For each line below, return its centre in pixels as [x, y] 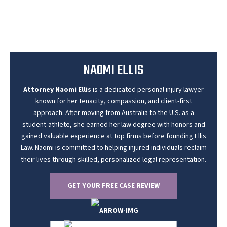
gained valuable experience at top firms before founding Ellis [113, 136]
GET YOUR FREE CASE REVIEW [113, 186]
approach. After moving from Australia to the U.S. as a [113, 113]
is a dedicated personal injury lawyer [147, 89]
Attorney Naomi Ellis [57, 89]
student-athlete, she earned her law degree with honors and [113, 124]
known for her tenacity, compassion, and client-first [113, 101]
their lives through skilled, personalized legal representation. [113, 159]
